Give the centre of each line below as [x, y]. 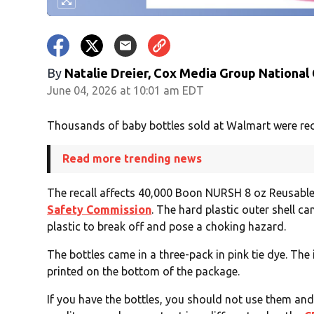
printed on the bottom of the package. [144, 272]
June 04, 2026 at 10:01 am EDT [126, 91]
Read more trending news [132, 159]
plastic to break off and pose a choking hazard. [167, 227]
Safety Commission [100, 210]
